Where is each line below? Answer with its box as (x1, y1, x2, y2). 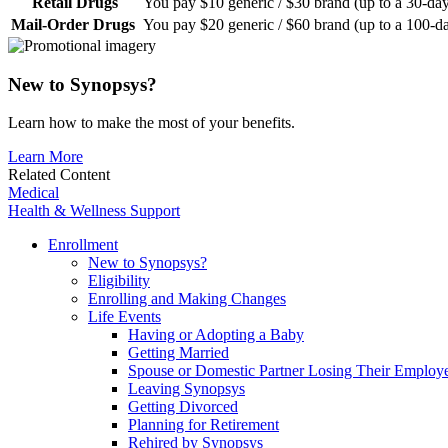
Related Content (8, 166, 110, 184)
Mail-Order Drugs (11, 15, 139, 33)
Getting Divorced (128, 398, 238, 416)
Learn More (8, 148, 83, 166)
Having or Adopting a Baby (128, 326, 304, 344)
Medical (8, 184, 59, 202)
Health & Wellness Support (8, 202, 180, 220)
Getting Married (128, 344, 229, 362)
